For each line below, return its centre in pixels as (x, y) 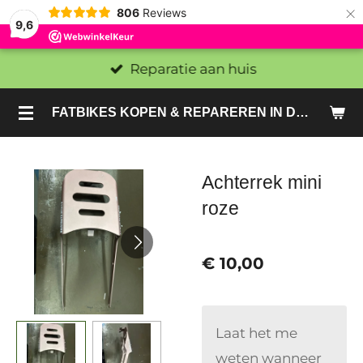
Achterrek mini (262, 182)
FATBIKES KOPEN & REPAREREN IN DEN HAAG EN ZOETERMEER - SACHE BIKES (302, 112)
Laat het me (257, 332)
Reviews (164, 12)
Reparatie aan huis (193, 68)
